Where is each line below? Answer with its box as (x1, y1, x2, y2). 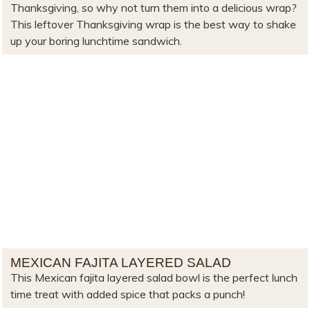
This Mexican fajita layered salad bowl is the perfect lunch (10, 271, 298, 285)
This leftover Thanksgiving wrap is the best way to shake (10, 17, 297, 32)
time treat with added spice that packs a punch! (10, 287, 246, 302)
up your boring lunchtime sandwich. (10, 34, 183, 48)
